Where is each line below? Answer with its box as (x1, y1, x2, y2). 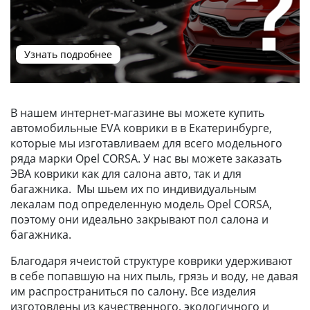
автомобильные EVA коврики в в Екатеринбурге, (10, 120, 272, 136)
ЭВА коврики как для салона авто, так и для (10, 166, 241, 181)
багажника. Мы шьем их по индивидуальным (10, 181, 257, 197)
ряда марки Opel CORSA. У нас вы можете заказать (10, 151, 282, 166)
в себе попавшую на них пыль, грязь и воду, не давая (10, 268, 298, 284)
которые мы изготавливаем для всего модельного (10, 136, 282, 151)
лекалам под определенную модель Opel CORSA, (10, 197, 272, 212)
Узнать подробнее (24, 48, 113, 61)
